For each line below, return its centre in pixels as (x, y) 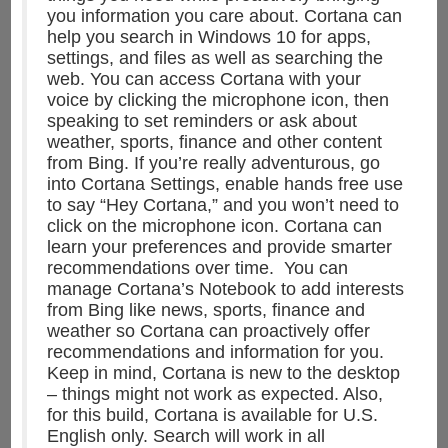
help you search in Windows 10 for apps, (208, 37)
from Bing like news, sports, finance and (205, 310)
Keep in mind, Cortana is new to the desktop (223, 373)
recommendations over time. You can (197, 268)
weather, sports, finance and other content (214, 142)
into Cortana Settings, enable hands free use (224, 184)
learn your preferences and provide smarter (219, 247)
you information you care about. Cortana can (224, 16)
